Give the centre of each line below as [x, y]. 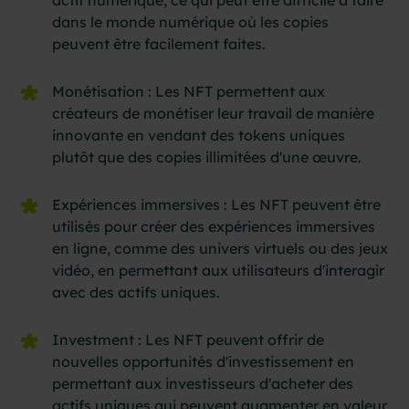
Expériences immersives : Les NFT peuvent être [217, 204]
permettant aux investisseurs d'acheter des [203, 383]
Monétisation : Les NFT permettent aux [189, 91]
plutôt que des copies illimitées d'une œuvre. [207, 157]
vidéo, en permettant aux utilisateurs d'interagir [219, 270]
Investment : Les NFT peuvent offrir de [189, 339]
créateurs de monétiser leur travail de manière [214, 113]
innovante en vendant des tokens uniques [199, 135]
